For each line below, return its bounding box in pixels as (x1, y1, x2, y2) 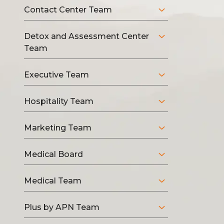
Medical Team (24, 176, 81, 185)
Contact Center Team (24, 5, 112, 14)
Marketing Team (24, 123, 91, 132)
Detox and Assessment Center (24, 31, 149, 41)
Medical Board (24, 149, 83, 159)
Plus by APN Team (24, 202, 99, 212)
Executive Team (24, 70, 89, 79)
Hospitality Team (24, 96, 93, 106)
